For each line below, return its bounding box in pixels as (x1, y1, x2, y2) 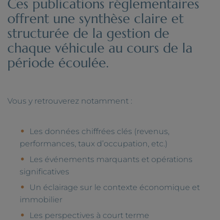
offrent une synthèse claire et (7, 10, 184, 27)
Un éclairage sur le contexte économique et (29, 182, 200, 192)
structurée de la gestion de (7, 25, 169, 42)
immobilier (20, 194, 62, 204)
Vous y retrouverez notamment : (7, 96, 132, 106)
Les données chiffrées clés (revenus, (29, 126, 169, 136)
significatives (20, 166, 69, 176)
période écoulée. (7, 54, 109, 71)
